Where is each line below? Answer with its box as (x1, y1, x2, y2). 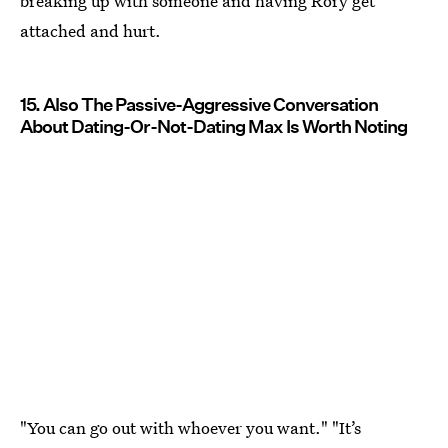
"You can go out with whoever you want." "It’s (20, 416, 361, 440)
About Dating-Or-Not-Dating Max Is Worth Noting (20, 115, 407, 137)
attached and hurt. (20, 18, 161, 42)
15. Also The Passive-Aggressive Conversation (20, 93, 378, 115)
